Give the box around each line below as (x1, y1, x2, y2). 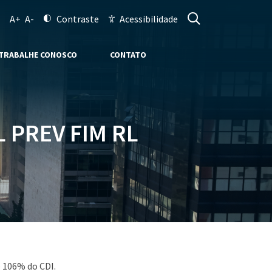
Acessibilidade (120, 12, 178, 25)
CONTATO (110, 49, 146, 60)
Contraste (56, 12, 99, 25)
